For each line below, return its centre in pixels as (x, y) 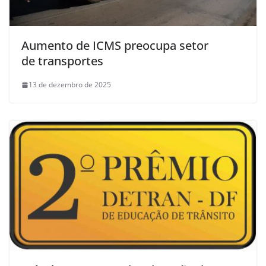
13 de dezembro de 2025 (70, 85)
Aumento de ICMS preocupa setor (115, 46)
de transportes (62, 61)
